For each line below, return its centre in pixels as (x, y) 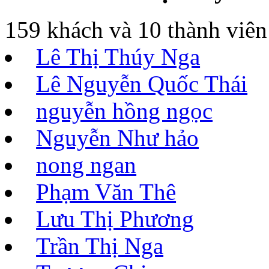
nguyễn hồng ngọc (125, 110)
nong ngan (86, 165)
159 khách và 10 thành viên (136, 29)
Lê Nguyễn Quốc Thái (142, 83)
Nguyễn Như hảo (118, 138)
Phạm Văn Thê (106, 192)
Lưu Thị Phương (115, 219)
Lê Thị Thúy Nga (118, 56)
